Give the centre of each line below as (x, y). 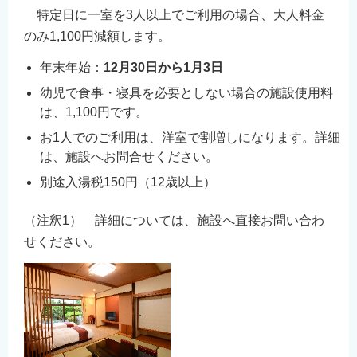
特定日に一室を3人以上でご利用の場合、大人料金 (174, 15)
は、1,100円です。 (94, 112)
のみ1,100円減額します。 (97, 37)
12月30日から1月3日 (163, 67)
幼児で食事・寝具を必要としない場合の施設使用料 (186, 93)
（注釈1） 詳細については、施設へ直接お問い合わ (174, 220)
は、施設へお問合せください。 (129, 157)
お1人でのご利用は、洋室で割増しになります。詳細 (190, 137)
